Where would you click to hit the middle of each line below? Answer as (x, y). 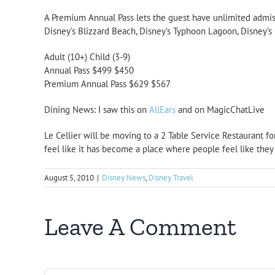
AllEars (162, 110)
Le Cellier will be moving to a (103, 136)
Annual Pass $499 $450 (89, 71)
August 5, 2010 (69, 178)
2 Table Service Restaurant (213, 136)
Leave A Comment (140, 227)
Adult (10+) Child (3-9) (87, 57)
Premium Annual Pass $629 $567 (107, 84)
